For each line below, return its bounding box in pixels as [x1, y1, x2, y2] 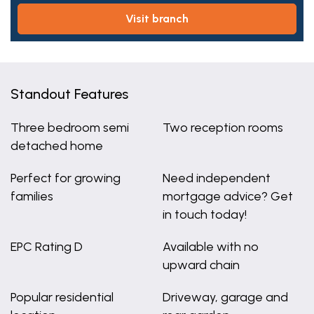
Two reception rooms [162, 120, 283, 135]
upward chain [162, 257, 240, 273]
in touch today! [162, 207, 247, 222]
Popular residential [11, 289, 114, 305]
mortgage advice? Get [162, 189, 293, 204]
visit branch [133, 12, 189, 25]
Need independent [162, 170, 271, 186]
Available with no [162, 239, 259, 254]
